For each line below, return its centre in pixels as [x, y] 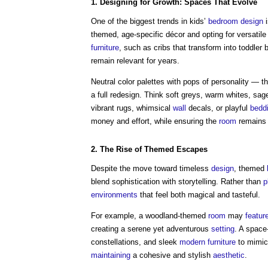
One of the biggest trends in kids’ [150, 21]
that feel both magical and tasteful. [199, 195]
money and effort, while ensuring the [155, 121]
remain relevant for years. [135, 61]
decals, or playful [218, 108]
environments [114, 195]
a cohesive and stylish [172, 255]
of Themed [154, 149]
